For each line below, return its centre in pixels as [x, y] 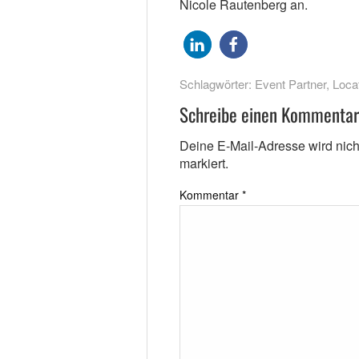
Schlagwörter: [217, 84]
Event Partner [290, 84]
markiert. [204, 163]
